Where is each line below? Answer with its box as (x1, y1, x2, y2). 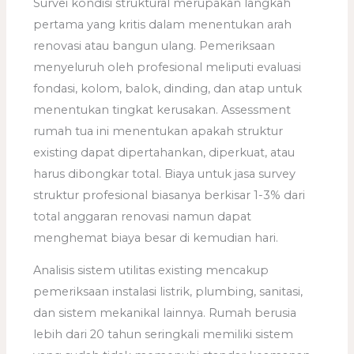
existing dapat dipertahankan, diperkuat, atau (33, 145, 296, 160)
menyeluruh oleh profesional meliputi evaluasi (33, 59, 302, 74)
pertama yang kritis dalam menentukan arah (33, 17, 292, 32)
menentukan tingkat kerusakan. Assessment (33, 102, 292, 117)
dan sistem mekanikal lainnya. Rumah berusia (33, 306, 297, 321)
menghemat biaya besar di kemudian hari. (33, 230, 279, 245)
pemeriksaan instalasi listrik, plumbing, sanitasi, (33, 284, 303, 299)
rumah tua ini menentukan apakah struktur (33, 123, 284, 138)
